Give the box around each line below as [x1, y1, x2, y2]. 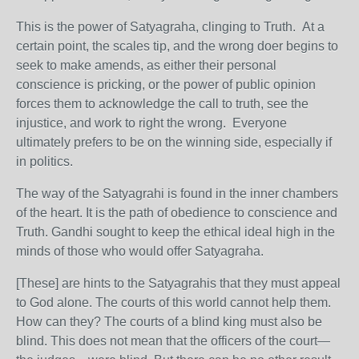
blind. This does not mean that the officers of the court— [16, 334, 330, 348]
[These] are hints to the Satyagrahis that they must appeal [16, 276, 341, 290]
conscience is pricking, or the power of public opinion [16, 78, 316, 91]
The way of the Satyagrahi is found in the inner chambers [16, 187, 338, 200]
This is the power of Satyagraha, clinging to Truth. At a [16, 20, 325, 34]
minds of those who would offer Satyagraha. [16, 244, 264, 258]
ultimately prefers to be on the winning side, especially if [16, 135, 332, 149]
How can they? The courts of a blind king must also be [16, 315, 322, 329]
